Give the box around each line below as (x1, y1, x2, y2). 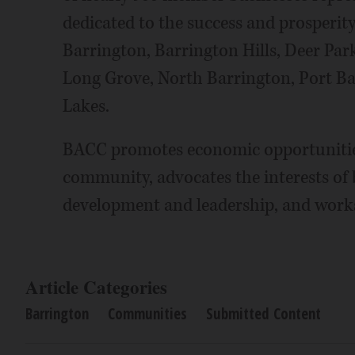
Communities (108, 303, 187, 324)
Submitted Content (206, 303, 321, 324)
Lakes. (62, 94, 109, 118)
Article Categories (25, 273, 167, 300)
